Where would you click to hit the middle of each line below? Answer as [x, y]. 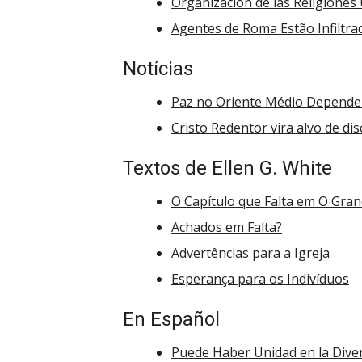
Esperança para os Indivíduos [260, 279]
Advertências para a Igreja [250, 253]
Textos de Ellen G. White [227, 168]
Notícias [158, 69]
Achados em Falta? [227, 227]
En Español [171, 319]
